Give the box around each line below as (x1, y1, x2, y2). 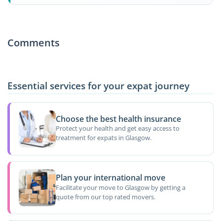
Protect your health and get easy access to (55, 124, 180, 133)
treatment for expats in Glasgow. (55, 133, 151, 143)
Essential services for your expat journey (7, 78, 189, 92)
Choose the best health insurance (55, 113, 181, 124)
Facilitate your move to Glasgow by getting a (55, 183, 185, 192)
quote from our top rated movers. (55, 192, 155, 201)
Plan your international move (55, 172, 165, 184)
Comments (7, 36, 60, 49)
